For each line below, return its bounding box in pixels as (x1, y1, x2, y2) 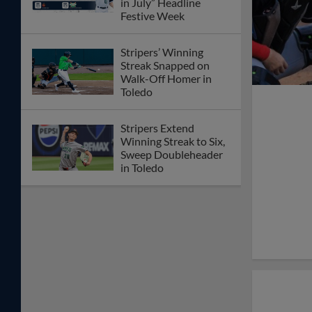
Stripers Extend (120, 121, 194, 135)
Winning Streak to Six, (120, 134, 225, 148)
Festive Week (120, 9, 185, 23)
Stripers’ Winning (120, 45, 203, 59)
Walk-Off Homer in (120, 72, 212, 86)
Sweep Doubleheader (120, 148, 223, 162)
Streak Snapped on (120, 58, 210, 72)
